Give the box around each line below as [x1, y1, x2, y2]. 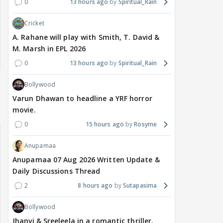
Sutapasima [123, 181, 157, 190]
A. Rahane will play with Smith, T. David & [12, 32, 160, 42]
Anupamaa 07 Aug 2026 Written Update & [12, 155, 160, 165]
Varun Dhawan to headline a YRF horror [12, 94, 152, 104]
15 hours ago [85, 120, 124, 129]
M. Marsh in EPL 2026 [12, 44, 86, 54]
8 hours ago [78, 181, 113, 190]
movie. [12, 105, 36, 115]
